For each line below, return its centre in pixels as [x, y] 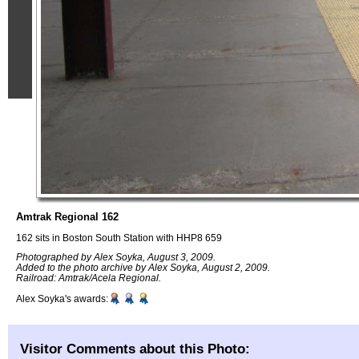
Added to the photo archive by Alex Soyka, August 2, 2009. [143, 268]
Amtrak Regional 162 [67, 217]
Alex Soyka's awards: [62, 299]
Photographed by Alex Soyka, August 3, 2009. [116, 257]
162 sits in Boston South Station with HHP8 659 [119, 237]
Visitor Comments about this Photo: [135, 348]
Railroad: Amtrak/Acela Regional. [89, 278]
